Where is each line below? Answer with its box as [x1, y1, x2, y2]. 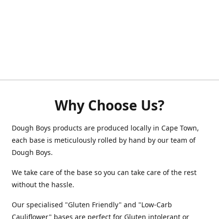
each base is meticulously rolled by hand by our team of [12, 135, 196, 145]
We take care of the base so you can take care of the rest [12, 168, 197, 177]
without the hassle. [12, 180, 76, 189]
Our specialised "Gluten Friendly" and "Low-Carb [12, 200, 172, 209]
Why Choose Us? [55, 96, 164, 114]
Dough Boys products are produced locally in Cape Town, [12, 123, 199, 132]
